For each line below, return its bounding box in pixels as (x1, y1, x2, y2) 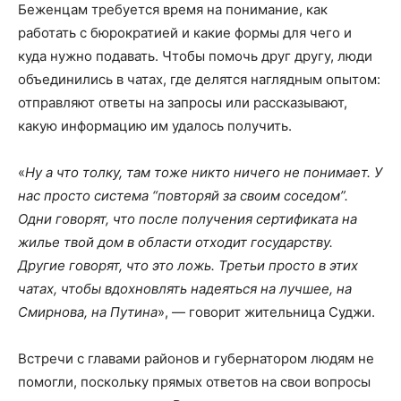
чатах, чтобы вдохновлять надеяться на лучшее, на (18, 279, 352, 297)
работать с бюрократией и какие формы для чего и (18, 23, 352, 41)
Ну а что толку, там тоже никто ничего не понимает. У (25, 163, 382, 181)
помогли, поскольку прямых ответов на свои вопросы (18, 372, 371, 390)
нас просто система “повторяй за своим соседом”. (18, 186, 348, 204)
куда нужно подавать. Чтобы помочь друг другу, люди (18, 47, 372, 64)
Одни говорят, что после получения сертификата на (18, 209, 357, 227)
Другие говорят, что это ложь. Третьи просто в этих (18, 256, 358, 274)
